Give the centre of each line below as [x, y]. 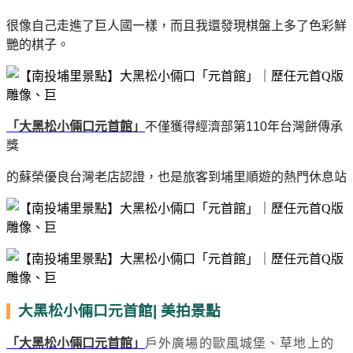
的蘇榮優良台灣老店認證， [82, 176]
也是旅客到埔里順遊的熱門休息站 [252, 176]
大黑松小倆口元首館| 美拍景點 [115, 310]
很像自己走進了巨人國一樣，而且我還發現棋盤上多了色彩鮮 [176, 25]
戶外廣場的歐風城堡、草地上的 [240, 343]
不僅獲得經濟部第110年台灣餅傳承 [244, 126]
